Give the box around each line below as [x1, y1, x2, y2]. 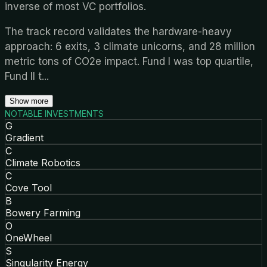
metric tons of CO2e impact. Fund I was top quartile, [5, 55, 253, 67]
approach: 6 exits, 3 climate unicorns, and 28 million [5, 40, 255, 52]
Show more [10, 96, 48, 105]
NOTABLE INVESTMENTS [5, 108, 104, 119]
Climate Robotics [5, 156, 80, 169]
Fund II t [5, 70, 42, 82]
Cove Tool [5, 181, 52, 194]
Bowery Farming [5, 206, 80, 219]
